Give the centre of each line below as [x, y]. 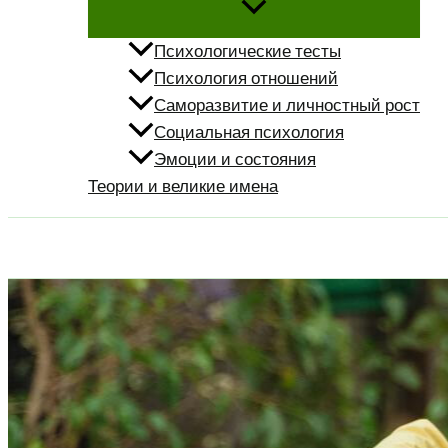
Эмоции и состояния [235, 159]
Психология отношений [246, 78]
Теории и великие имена [183, 186]
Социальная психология [249, 132]
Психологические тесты [247, 51]
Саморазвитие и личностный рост [287, 105]
